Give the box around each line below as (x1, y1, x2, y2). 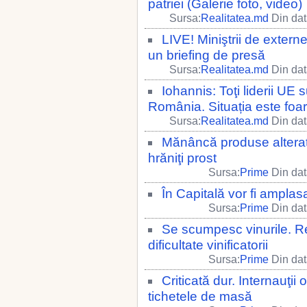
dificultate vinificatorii (148, 238, 268, 252)
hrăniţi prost (148, 151, 217, 165)
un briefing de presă (148, 48, 265, 62)
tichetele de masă (148, 289, 252, 304)
